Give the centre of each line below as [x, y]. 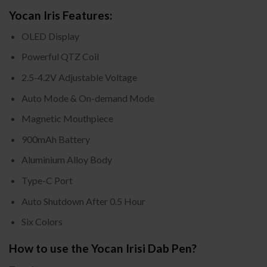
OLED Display [50, 36]
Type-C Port [47, 181]
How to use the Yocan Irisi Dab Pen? [103, 248]
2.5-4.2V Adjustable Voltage [79, 77]
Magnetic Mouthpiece [67, 119]
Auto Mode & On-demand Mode [88, 98]
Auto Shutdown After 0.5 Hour [83, 201]
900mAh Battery [55, 139]
